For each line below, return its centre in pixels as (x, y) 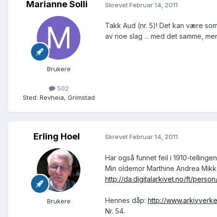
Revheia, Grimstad (67, 97)
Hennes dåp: (126, 200)
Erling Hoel (57, 136)
